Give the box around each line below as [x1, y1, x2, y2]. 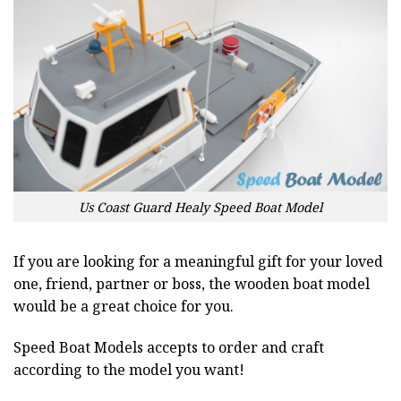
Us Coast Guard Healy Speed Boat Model [79, 198, 322, 216]
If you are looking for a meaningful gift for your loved [13, 252, 383, 272]
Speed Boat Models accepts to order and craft [13, 337, 324, 358]
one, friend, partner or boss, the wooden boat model [13, 274, 370, 294]
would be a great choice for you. [13, 296, 234, 317]
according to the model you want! [13, 360, 244, 380]
